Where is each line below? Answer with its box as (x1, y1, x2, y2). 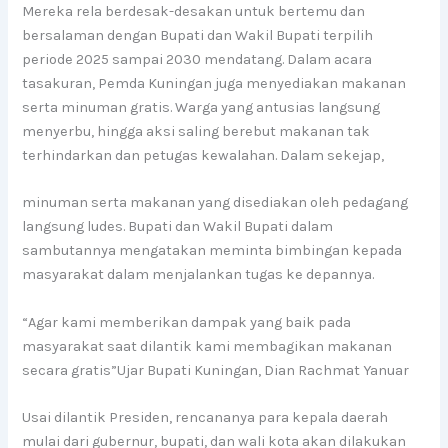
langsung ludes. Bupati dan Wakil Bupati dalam (22, 218, 334, 236)
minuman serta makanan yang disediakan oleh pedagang (22, 194, 409, 212)
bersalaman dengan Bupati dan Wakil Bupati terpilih (22, 27, 374, 45)
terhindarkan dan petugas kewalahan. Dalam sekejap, (22, 147, 385, 165)
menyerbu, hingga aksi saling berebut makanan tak (22, 123, 371, 141)
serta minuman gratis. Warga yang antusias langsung (22, 99, 381, 117)
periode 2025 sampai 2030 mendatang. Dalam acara (22, 51, 373, 69)
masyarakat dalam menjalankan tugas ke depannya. (22, 266, 375, 284)
